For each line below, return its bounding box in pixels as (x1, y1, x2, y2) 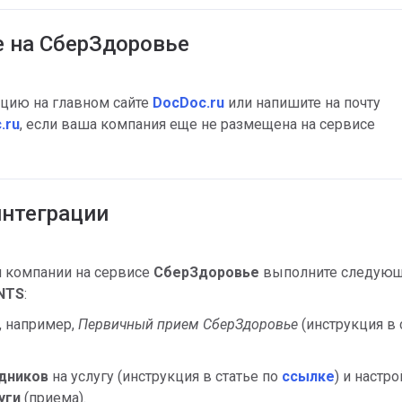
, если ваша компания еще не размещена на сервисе (20, 115, 375, 133)
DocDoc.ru (153, 93, 224, 111)
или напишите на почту (224, 93, 380, 111)
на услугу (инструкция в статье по (48, 367, 282, 385)
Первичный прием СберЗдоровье (78, 315, 301, 333)
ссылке (282, 367, 335, 385)
